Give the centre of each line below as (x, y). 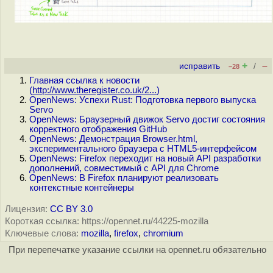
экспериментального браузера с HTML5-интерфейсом (143, 149)
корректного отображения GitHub (98, 129)
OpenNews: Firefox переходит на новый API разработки (145, 158)
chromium (163, 233)
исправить (200, 66)
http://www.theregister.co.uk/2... (94, 90)
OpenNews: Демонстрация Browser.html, (113, 139)
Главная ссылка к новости (84, 80)
